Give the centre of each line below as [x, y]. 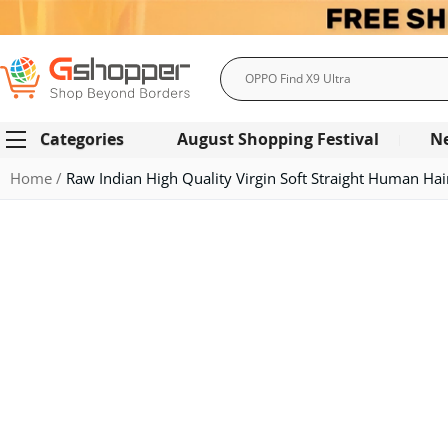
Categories [82, 139]
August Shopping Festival [278, 139]
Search [244, 93]
